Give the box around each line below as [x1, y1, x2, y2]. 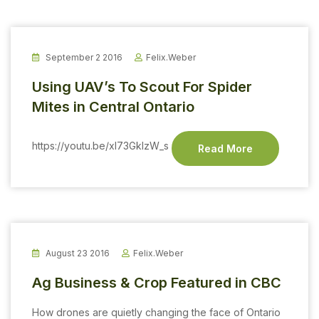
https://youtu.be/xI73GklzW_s [32, 139, 172, 152]
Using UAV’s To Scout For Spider [32, 78, 252, 95]
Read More [198, 142, 253, 155]
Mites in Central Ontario [32, 98, 194, 115]
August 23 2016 [43, 247, 110, 258]
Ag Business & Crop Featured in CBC [32, 273, 281, 291]
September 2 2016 [43, 51, 122, 63]
